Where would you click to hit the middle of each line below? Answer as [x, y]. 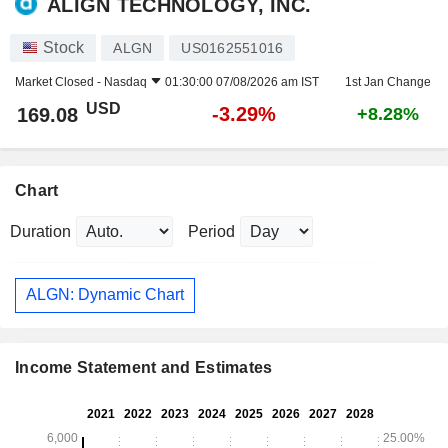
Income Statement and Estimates [144, 368]
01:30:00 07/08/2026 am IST [242, 81]
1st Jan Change [387, 81]
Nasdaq [125, 81]
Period [211, 231]
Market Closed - [59, 81]
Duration [40, 231]
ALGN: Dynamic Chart [105, 295]
